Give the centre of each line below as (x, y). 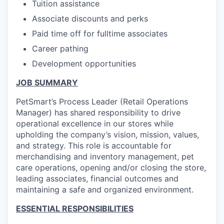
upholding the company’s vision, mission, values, (107, 134)
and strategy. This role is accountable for (94, 145)
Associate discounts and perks (90, 18)
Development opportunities (84, 63)
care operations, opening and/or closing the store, (111, 167)
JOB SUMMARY (47, 82)
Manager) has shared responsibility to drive (98, 112)
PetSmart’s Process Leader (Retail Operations (102, 101)
